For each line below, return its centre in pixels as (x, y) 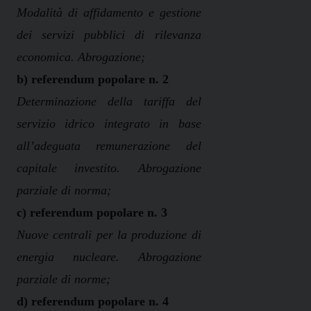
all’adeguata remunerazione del (109, 146)
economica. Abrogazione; (81, 57)
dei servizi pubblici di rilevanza (109, 35)
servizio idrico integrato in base (109, 124)
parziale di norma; (64, 191)
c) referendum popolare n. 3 (92, 213)
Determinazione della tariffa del (109, 102)
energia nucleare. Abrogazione (109, 257)
